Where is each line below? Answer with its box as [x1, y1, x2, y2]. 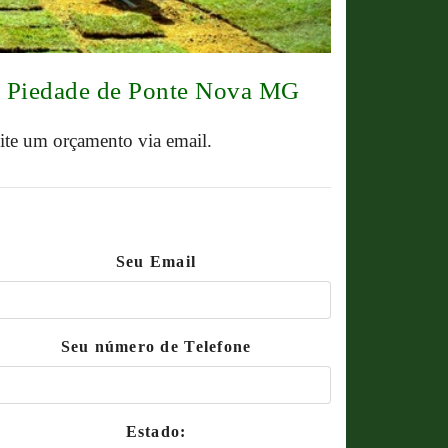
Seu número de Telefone [60, 338, 252, 355]
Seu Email [115, 253, 197, 270]
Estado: [125, 423, 187, 440]
